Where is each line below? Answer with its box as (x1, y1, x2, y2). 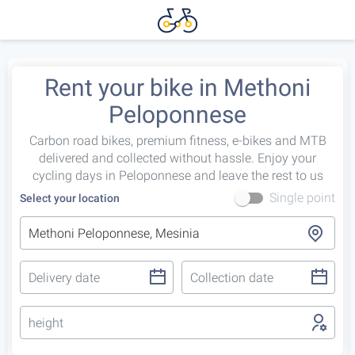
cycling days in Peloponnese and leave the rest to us (32, 168, 323, 183)
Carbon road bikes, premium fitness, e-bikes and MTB (29, 133, 326, 148)
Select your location (20, 192, 120, 204)
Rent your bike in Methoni (44, 74, 311, 101)
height (29, 315, 63, 330)
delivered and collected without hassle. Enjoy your (39, 151, 316, 166)
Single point (269, 190, 335, 205)
